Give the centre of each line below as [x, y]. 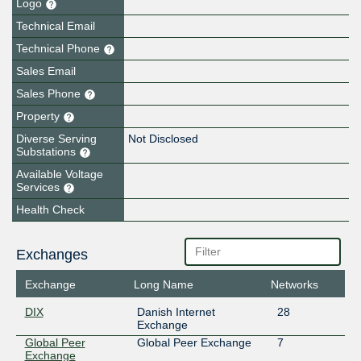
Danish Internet [176, 312]
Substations [48, 152]
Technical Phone [60, 49]
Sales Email [46, 71]
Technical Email [56, 26]
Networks [295, 285]
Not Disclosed [164, 139]
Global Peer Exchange [194, 343]
